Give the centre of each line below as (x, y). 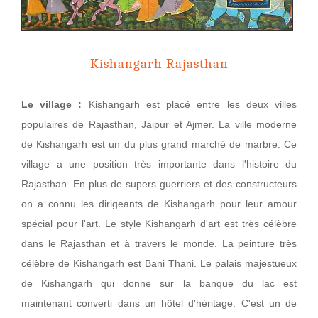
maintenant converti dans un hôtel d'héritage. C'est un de (159, 303)
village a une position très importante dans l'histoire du (159, 164)
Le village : (55, 105)
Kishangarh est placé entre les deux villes (193, 105)
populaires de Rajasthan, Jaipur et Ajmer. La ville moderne (159, 125)
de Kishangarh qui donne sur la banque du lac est (159, 284)
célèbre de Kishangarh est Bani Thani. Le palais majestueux (159, 264)
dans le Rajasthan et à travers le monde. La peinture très (159, 244)
